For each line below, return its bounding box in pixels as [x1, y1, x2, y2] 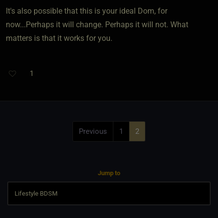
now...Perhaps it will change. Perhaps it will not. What [6, 19, 188, 29]
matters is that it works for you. [6, 33, 112, 43]
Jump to [98, 169, 120, 177]
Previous [79, 127, 107, 136]
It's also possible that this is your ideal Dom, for [6, 6, 167, 16]
